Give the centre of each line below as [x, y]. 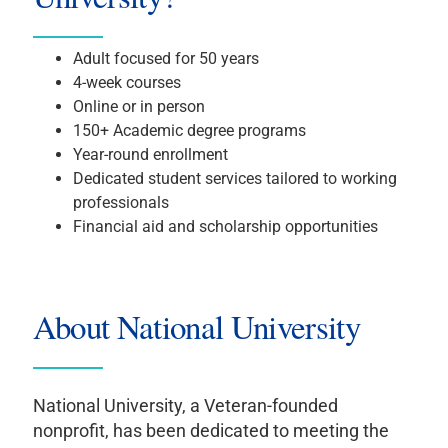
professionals [120, 202]
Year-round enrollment [150, 154]
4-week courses [126, 82]
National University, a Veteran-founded [185, 405]
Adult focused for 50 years [165, 58]
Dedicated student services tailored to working [234, 178]
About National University [196, 325]
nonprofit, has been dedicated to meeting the [210, 430]
